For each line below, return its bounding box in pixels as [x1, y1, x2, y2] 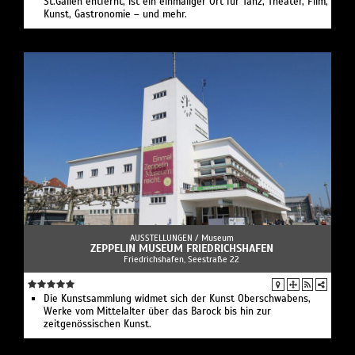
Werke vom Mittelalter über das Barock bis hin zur [44, 305, 271, 319]
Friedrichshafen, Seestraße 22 [124, 254, 239, 265]
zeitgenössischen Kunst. [44, 318, 151, 331]
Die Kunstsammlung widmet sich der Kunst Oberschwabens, [44, 292, 311, 306]
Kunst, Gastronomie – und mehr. [44, 8, 187, 21]
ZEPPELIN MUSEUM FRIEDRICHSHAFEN [90, 242, 273, 256]
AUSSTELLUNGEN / [129, 232, 201, 244]
